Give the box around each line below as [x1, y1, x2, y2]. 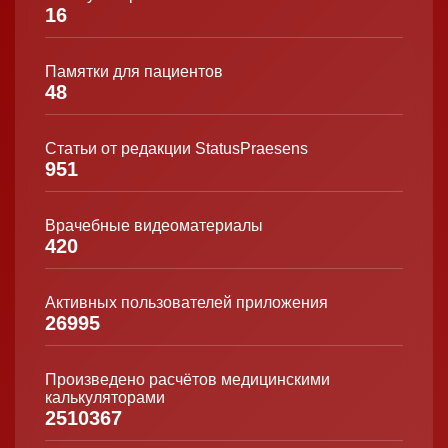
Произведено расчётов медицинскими [45, 370, 330, 388]
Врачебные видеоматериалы [45, 216, 263, 234]
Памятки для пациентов [45, 62, 223, 80]
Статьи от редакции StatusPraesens [45, 139, 308, 157]
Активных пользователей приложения [45, 293, 328, 311]
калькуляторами [45, 388, 165, 406]
